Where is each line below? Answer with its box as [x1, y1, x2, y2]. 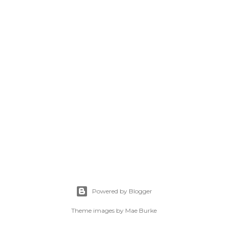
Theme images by [71, 207, 125, 214]
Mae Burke [125, 207, 157, 214]
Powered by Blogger [92, 187, 152, 195]
